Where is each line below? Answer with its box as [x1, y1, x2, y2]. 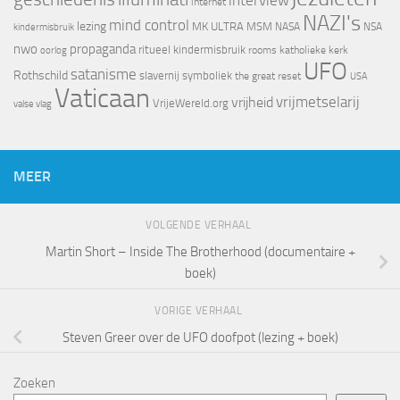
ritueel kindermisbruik [138, 43, 246, 57]
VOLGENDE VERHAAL [146, 219, 254, 232]
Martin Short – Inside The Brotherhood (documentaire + [45, 243, 355, 260]
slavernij [139, 69, 179, 83]
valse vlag [13, 97, 52, 111]
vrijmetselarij [276, 94, 360, 112]
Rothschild [13, 68, 68, 84]
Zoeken [13, 374, 55, 391]
